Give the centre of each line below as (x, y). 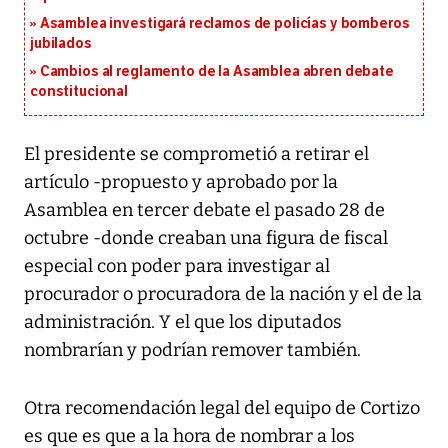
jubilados (61, 44)
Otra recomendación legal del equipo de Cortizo (222, 408)
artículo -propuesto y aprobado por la (181, 182)
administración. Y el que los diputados (183, 322)
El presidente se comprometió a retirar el (196, 154)
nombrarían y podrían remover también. (192, 350)
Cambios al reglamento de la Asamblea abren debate (216, 72)
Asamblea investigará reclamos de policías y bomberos (224, 24)
